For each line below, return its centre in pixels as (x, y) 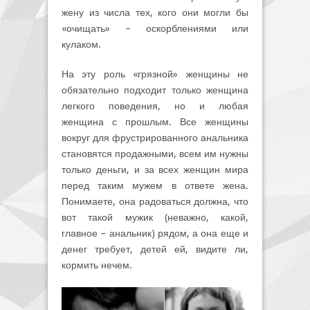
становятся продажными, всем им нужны (155, 153)
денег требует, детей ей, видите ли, (155, 249)
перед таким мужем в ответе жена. (155, 185)
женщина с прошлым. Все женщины (155, 121)
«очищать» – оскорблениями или (155, 28)
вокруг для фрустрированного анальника (155, 137)
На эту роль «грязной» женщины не (155, 74)
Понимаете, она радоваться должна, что (155, 201)
